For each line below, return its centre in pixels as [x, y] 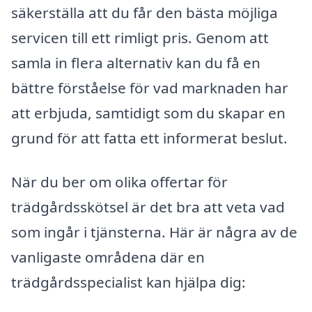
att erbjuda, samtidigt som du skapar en [148, 112]
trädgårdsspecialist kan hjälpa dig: [128, 282]
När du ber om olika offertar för [119, 182]
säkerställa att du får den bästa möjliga [145, 12]
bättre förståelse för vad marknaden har [150, 87]
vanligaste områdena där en [108, 257]
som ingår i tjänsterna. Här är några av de [154, 232]
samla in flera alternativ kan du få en [136, 62]
